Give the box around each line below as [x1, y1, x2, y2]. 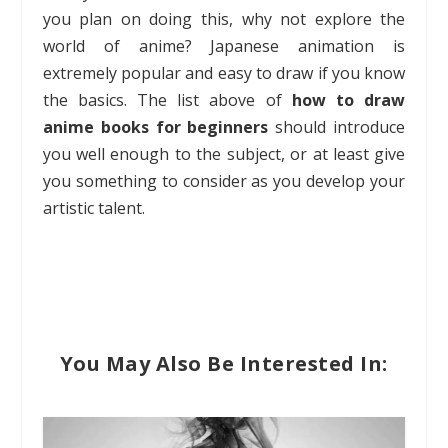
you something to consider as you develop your [42, 169, 406, 192]
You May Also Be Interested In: [59, 350, 388, 378]
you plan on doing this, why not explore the [42, 7, 406, 30]
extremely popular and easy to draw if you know [42, 61, 406, 84]
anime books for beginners [42, 115, 269, 138]
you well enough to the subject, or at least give [42, 142, 406, 165]
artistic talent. [42, 196, 145, 219]
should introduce [268, 115, 406, 138]
